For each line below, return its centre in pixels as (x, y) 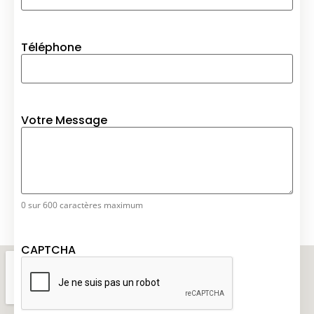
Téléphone (51, 48)
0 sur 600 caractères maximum (82, 205)
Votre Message (64, 121)
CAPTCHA (48, 250)
